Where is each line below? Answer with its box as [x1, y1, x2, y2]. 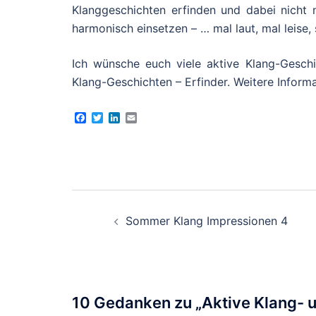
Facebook [86, 110, 139, 125]
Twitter [103, 110, 140, 125]
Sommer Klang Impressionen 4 [126, 214, 288, 228]
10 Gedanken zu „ [72, 293, 202, 312]
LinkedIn [120, 110, 164, 125]
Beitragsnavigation [71, 188, 275, 216]
